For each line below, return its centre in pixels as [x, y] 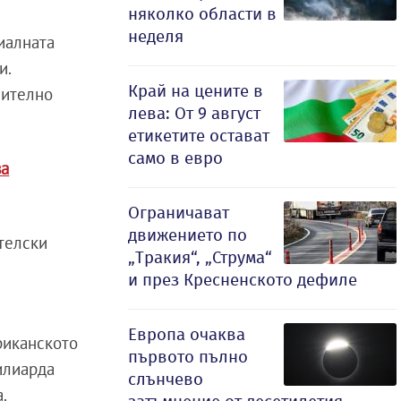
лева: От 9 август [194, 113]
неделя [156, 36]
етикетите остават [199, 136]
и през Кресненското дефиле [243, 280]
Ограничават [179, 213]
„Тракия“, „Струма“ [200, 257]
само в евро [175, 158]
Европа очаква [187, 334]
